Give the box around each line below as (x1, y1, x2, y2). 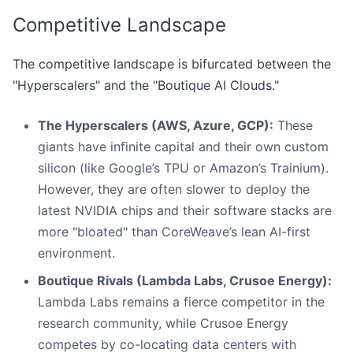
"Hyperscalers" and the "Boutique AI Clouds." (13, 77, 279, 94)
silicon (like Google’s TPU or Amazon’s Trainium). (38, 160, 329, 176)
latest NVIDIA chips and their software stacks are (38, 203, 332, 219)
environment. (38, 245, 115, 262)
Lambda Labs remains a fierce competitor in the (38, 294, 325, 310)
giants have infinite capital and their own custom (38, 139, 329, 155)
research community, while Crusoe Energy (38, 315, 288, 332)
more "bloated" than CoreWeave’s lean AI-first (38, 224, 310, 240)
